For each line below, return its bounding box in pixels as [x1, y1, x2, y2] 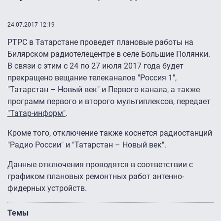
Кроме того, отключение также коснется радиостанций [7, 128, 212, 138]
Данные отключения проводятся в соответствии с [7, 160, 193, 170]
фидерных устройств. [7, 184, 87, 193]
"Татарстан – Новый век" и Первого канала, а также [7, 85, 200, 95]
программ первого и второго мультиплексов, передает [7, 97, 211, 107]
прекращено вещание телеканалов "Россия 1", [7, 73, 177, 83]
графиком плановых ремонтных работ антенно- [7, 172, 184, 182]
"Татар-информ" [7, 109, 66, 118]
